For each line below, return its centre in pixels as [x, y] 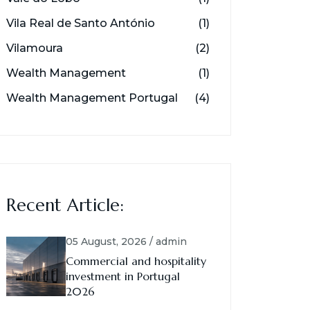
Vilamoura [35, 48]
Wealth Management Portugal [92, 98]
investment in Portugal [123, 276]
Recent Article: [65, 205]
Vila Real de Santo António [81, 23]
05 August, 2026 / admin [126, 241]
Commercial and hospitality [136, 261]
